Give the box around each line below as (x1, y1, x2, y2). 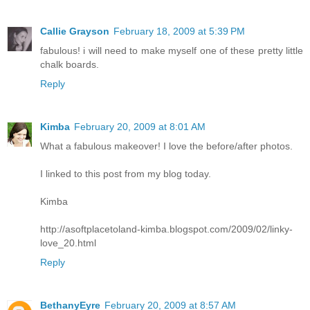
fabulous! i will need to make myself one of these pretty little (40, 44, 303, 56)
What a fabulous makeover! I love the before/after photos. (40, 140, 293, 152)
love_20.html (40, 237, 96, 248)
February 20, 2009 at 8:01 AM (74, 120, 206, 132)
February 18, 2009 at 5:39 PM (113, 25, 245, 37)
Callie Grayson (40, 25, 109, 37)
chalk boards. (40, 58, 99, 70)
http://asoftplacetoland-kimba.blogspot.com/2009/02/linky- (40, 223, 293, 235)
